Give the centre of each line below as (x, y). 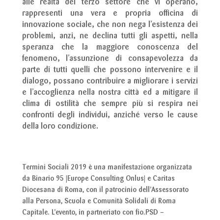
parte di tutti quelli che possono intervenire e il (110, 70)
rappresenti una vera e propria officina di (110, 14)
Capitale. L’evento (48, 213)
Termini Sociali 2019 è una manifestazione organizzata (107, 168)
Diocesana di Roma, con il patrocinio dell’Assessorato (105, 190)
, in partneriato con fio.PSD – (119, 213)
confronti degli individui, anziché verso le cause (110, 116)
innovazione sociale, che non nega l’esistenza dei (110, 25)
